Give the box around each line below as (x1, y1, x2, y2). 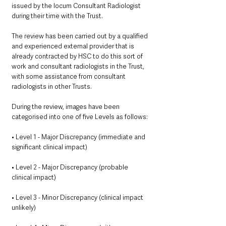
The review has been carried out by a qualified (12, 32, 149, 41)
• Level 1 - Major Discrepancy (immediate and (12, 133, 147, 142)
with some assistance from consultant (12, 72, 127, 81)
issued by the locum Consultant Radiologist (12, 2, 142, 11)
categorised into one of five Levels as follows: (12, 112, 148, 122)
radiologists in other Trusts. (12, 82, 92, 91)
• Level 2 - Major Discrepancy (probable (12, 163, 130, 172)
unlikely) (12, 203, 36, 212)
